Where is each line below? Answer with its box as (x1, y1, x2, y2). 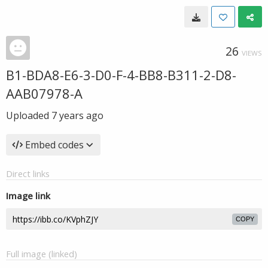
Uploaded (6, 109, 51, 122)
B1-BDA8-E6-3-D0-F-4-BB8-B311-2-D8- (6, 66, 236, 84)
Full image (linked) (6, 248, 77, 260)
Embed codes (25, 138, 84, 151)
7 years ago (51, 109, 103, 122)
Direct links (6, 167, 50, 179)
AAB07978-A (6, 84, 83, 102)
